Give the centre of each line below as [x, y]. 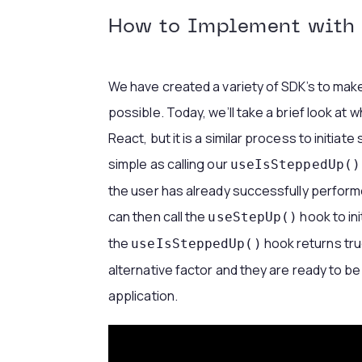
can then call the [158, 217]
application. [143, 296]
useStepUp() [253, 217]
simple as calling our [169, 164]
